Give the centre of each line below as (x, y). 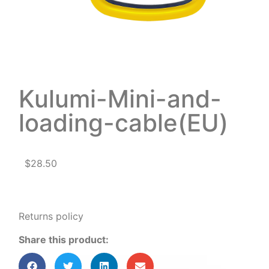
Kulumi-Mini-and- (120, 99)
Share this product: (64, 239)
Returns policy (51, 216)
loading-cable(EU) (124, 123)
